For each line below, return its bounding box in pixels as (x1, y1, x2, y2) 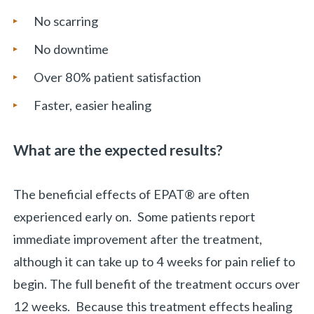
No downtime (33, 41, 109, 57)
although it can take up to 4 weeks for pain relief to (13, 254, 296, 270)
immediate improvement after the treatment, (13, 231, 263, 247)
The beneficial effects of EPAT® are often (13, 186, 250, 203)
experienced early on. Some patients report (13, 209, 256, 225)
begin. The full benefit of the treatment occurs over (13, 276, 301, 292)
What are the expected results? (13, 141, 224, 159)
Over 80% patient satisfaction (33, 69, 201, 86)
